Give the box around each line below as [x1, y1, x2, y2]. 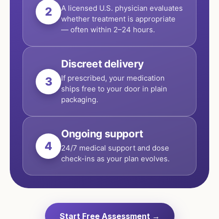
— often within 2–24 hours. [61, 25, 155, 34]
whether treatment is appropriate [61, 14, 175, 23]
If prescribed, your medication [61, 73, 165, 83]
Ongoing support [61, 128, 143, 140]
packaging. [61, 95, 98, 104]
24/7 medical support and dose [61, 143, 169, 153]
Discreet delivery [61, 58, 144, 70]
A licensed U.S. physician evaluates [61, 3, 183, 13]
